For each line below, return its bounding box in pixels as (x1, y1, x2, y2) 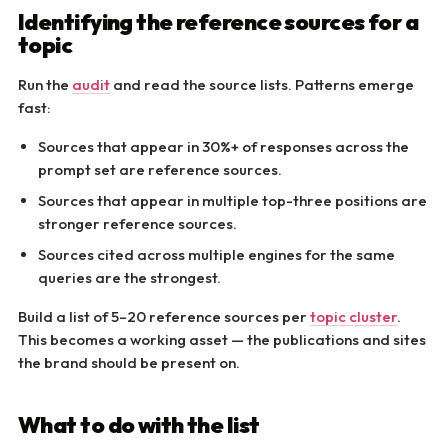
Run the (18, 75, 72, 94)
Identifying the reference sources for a (18, 8, 419, 36)
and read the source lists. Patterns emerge (110, 75, 414, 94)
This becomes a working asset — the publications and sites (18, 330, 426, 349)
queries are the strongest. (38, 268, 221, 287)
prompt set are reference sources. (38, 160, 282, 179)
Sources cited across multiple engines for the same (38, 245, 395, 264)
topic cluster (310, 307, 397, 326)
